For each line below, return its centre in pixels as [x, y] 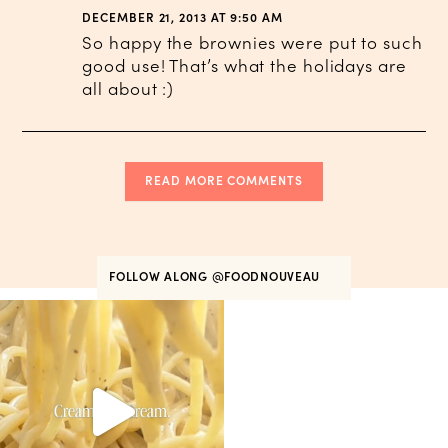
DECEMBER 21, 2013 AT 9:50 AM [182, 18]
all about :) [128, 89]
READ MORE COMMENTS [224, 181]
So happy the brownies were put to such [252, 43]
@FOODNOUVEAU [267, 277]
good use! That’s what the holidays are [244, 66]
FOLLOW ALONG [160, 277]
